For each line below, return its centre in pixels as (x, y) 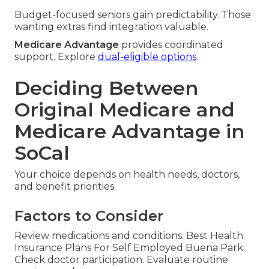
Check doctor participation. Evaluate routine (121, 260)
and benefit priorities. (65, 187)
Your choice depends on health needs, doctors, (127, 175)
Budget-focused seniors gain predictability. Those (133, 15)
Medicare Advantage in (129, 131)
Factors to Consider (89, 216)
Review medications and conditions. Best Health (129, 236)
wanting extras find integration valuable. (111, 27)
